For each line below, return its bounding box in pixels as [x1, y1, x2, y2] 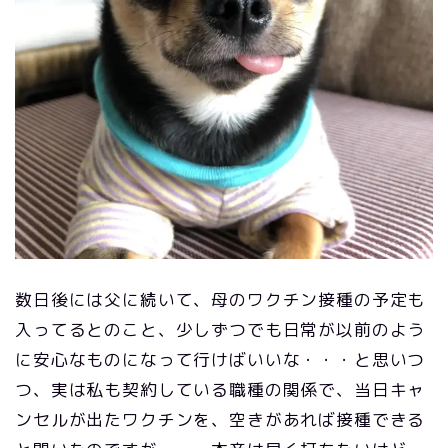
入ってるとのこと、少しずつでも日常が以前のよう [15, 318, 426, 342]
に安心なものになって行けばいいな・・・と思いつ [15, 348, 426, 372]
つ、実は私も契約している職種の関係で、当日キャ [15, 378, 426, 402]
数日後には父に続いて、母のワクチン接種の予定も [15, 288, 426, 312]
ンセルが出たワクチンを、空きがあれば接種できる [15, 408, 426, 432]
